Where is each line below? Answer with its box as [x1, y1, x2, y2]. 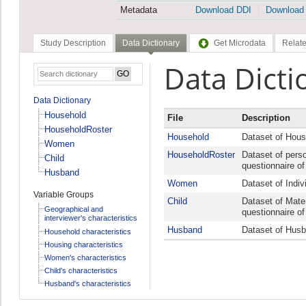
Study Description [40, 38, 106, 48]
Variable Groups [33, 189, 94, 199]
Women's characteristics [44, 253, 126, 262]
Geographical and [44, 204, 103, 213]
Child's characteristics [44, 266, 117, 275]
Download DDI [195, 5, 251, 16]
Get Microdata [213, 38, 266, 48]
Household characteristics [44, 227, 131, 236]
